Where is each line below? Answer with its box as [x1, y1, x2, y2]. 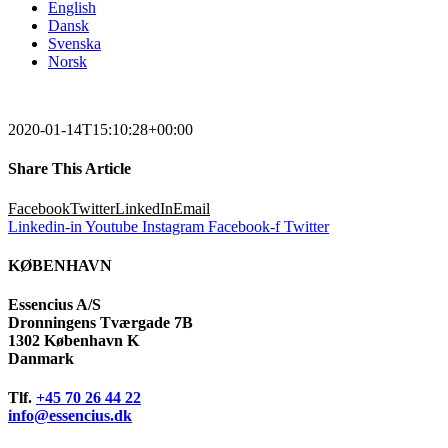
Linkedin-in [8, 217, 82, 235]
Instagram [142, 217, 204, 235]
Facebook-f [208, 217, 280, 235]
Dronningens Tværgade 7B [8, 314, 193, 332]
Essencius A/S [8, 296, 101, 314]
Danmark [8, 350, 74, 368]
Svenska [48, 35, 101, 52]
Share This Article [8, 160, 131, 178]
